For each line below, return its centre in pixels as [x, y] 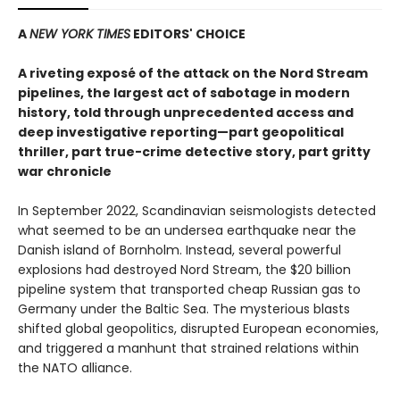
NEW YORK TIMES [80, 34]
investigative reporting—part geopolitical [200, 133]
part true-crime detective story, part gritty [221, 152]
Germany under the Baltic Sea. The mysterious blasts [184, 309]
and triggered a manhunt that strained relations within [188, 349]
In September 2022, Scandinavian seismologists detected [197, 211]
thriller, [45, 152]
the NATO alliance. [75, 368]
